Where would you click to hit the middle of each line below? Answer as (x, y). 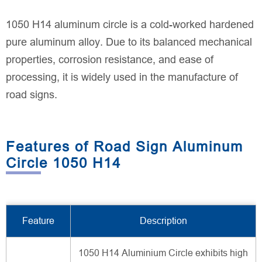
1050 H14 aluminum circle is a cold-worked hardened (130, 24)
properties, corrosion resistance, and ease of (110, 59)
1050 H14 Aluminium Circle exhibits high (163, 253)
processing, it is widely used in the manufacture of (122, 77)
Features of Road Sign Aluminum (125, 146)
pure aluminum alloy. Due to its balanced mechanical (129, 42)
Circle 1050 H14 (63, 163)
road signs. (32, 94)
